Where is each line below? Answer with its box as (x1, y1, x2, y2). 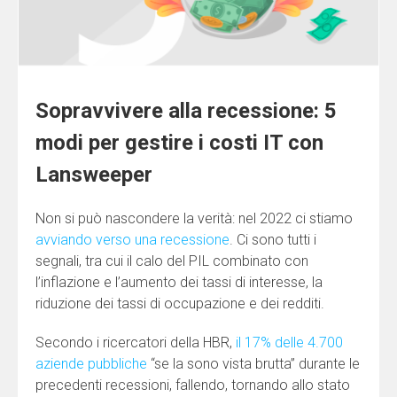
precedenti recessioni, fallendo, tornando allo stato (35, 376, 350, 393)
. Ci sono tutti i (230, 230, 316, 248)
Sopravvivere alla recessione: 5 (35, 97, 337, 123)
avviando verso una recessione (35, 230, 230, 248)
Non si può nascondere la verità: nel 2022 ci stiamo (35, 209, 353, 227)
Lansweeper (35, 161, 152, 187)
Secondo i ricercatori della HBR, (35, 333, 236, 351)
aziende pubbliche (35, 354, 147, 372)
